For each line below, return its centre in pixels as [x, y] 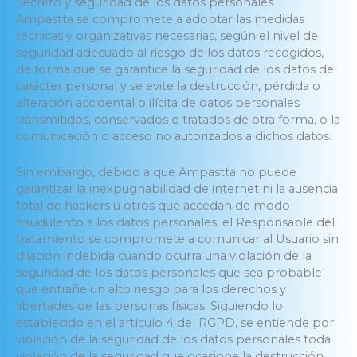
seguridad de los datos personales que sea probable [169, 272]
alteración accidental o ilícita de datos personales [158, 103]
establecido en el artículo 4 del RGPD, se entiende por [175, 322]
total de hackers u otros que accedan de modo [153, 205]
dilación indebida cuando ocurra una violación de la [164, 255]
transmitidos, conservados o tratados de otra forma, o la [178, 120]
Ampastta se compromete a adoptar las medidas [160, 20]
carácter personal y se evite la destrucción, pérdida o [168, 86]
